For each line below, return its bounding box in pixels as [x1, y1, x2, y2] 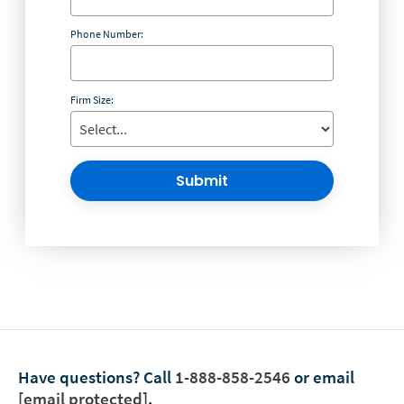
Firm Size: [70, 92, 114, 106]
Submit [176, 170, 228, 191]
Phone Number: [70, 27, 143, 41]
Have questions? [18, 365, 140, 388]
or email [290, 365, 354, 388]
